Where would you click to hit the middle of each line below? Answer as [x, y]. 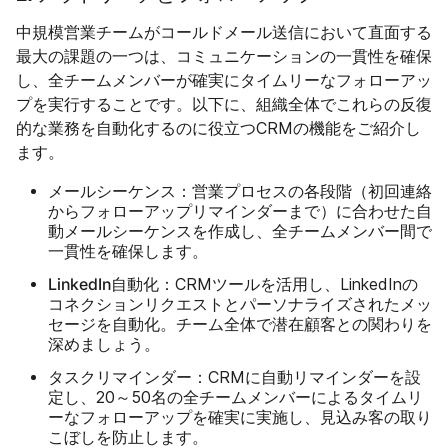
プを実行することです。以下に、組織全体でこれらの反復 [224, 104]
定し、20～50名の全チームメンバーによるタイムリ [235, 397]
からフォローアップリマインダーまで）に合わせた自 [240, 211]
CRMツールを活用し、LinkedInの [296, 284]
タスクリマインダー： [128, 376]
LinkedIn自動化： [111, 283]
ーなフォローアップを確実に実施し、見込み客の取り [240, 417]
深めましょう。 [104, 344]
